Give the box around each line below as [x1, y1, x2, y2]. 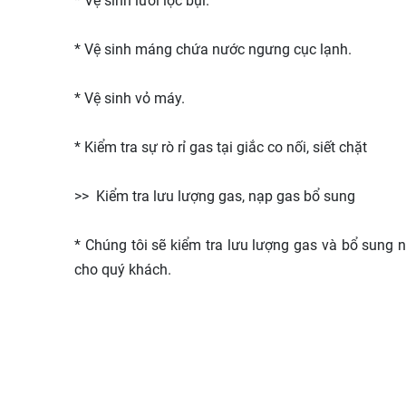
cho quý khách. [74, 261, 171, 278]
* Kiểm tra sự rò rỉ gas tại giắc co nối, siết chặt [74, 139, 367, 156]
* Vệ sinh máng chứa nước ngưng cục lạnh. [74, 41, 352, 58]
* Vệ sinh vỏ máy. [74, 90, 185, 107]
